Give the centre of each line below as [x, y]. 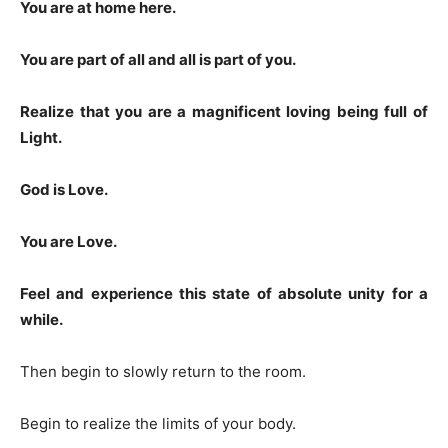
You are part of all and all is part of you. [158, 59]
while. [41, 319]
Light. [41, 137]
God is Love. [64, 189]
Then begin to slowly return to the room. [163, 371]
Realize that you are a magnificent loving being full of [224, 111]
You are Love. [68, 241]
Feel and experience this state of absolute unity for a [224, 293]
